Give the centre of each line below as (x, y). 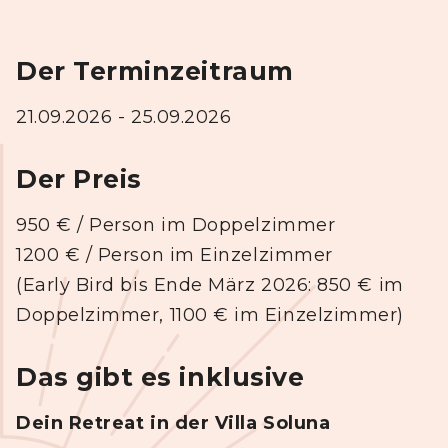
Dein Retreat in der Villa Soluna (173, 423)
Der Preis (79, 179)
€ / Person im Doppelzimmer (196, 225)
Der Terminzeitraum (155, 71)
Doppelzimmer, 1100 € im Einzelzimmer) (210, 315)
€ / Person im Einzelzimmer (198, 255)
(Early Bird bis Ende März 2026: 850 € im (210, 285)
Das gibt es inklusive (160, 377)
